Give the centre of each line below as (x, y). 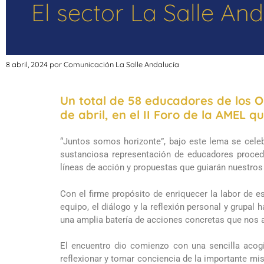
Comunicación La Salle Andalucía (121, 64)
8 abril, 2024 (27, 64)
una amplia (83, 220)
